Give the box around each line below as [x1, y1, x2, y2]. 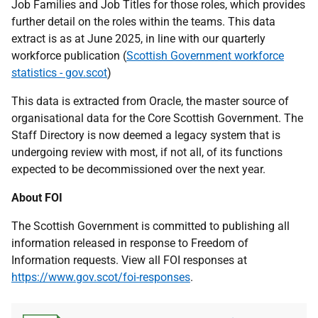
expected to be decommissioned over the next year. [11, 163, 265, 176]
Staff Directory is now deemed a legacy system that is [11, 128, 280, 142]
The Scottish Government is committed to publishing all [11, 219, 290, 233]
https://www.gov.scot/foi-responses [11, 270, 190, 284]
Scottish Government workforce [126, 49, 284, 62]
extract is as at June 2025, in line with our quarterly [11, 32, 265, 45]
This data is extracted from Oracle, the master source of [11, 94, 289, 108]
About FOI [11, 191, 62, 204]
